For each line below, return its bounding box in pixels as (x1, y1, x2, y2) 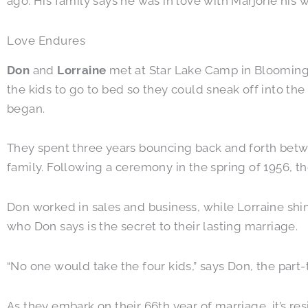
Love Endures (7, 33, 85, 47)
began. (7, 101, 45, 115)
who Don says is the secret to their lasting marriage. (7, 219, 298, 234)
